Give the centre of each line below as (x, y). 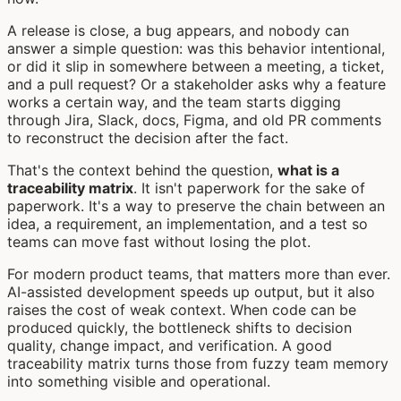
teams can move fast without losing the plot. (159, 241)
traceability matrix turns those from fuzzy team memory (198, 363)
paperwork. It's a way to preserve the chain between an (196, 205)
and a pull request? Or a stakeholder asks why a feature (196, 84)
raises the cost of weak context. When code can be (182, 309)
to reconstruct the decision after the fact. (148, 137)
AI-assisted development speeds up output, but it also (191, 291)
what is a (308, 170)
